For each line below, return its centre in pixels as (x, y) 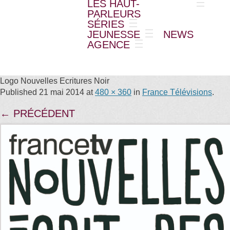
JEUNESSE (114, 34)
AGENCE (109, 45)
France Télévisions (177, 92)
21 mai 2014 (62, 92)
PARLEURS (114, 14)
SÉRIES (106, 24)
